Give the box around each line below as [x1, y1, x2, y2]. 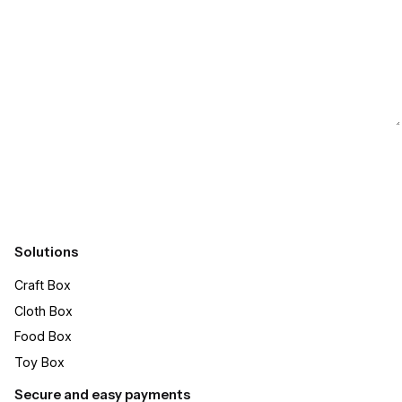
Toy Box [14, 354, 65, 370]
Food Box [14, 328, 72, 345]
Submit [22, 151, 69, 168]
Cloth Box [14, 302, 73, 319]
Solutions [14, 244, 78, 261]
